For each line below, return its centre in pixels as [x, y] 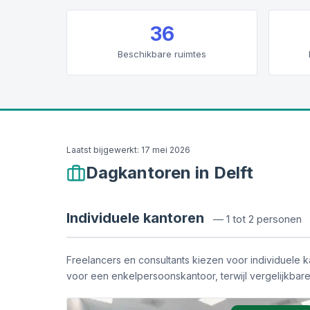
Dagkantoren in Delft [170, 173]
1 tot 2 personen [264, 219]
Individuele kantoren [135, 218]
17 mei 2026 [166, 150]
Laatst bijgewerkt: [103, 150]
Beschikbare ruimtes [162, 54]
